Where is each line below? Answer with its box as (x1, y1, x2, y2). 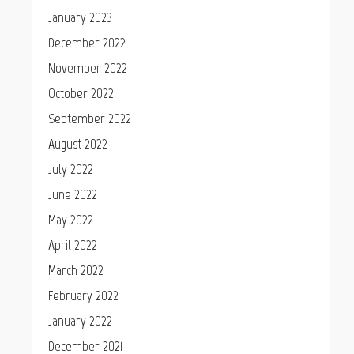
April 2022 (48, 236, 97, 254)
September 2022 (48, 110, 131, 127)
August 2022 (48, 135, 107, 153)
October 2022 (48, 85, 114, 102)
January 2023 (48, 9, 112, 26)
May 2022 (48, 211, 93, 228)
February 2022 (48, 287, 119, 304)
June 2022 (48, 186, 97, 203)
